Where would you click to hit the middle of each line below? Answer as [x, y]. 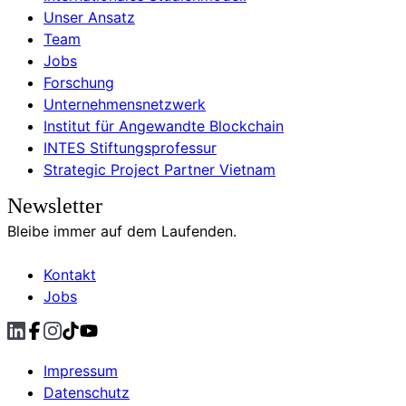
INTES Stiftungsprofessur [130, 147]
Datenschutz [87, 392]
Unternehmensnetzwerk [125, 104]
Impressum [81, 370]
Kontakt [70, 274]
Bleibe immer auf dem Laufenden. [122, 231]
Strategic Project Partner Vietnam [159, 169]
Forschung [79, 82]
